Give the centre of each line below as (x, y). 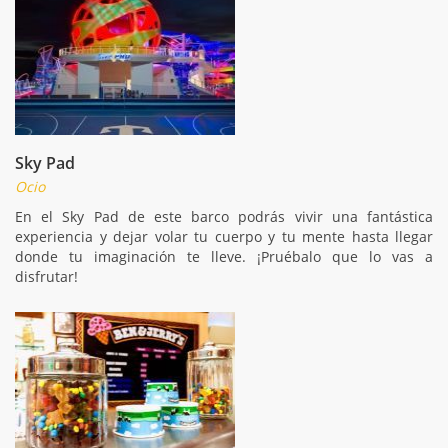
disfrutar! (46, 276)
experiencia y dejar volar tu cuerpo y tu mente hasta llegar (224, 236)
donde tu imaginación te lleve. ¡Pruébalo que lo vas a (224, 256)
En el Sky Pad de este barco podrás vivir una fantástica (224, 216)
